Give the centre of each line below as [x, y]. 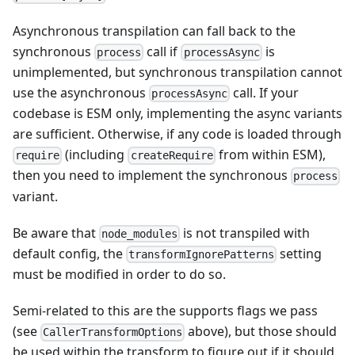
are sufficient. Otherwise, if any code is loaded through [177, 134]
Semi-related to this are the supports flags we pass [165, 311]
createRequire [172, 156]
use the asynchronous [81, 93]
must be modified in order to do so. [119, 275]
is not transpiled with [245, 233]
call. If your [265, 93]
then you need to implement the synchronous [152, 176]
